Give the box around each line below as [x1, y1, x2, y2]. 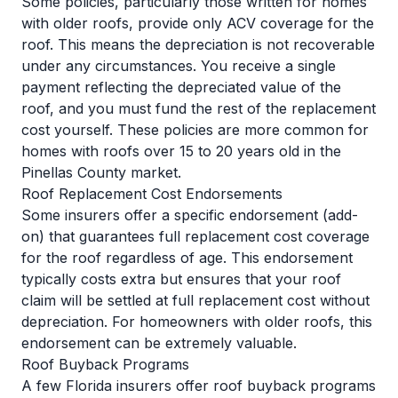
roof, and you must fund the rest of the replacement [21, 99, 376, 117]
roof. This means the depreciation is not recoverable [21, 36, 375, 53]
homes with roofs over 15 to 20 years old [21, 142, 299, 160]
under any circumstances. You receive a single [21, 57, 336, 75]
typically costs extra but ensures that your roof [21, 270, 341, 288]
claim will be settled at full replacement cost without [21, 291, 370, 309]
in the [299, 142, 341, 160]
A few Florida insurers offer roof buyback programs [21, 377, 376, 394]
